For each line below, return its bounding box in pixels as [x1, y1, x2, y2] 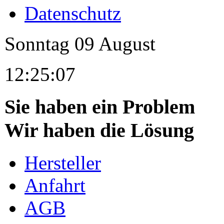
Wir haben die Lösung [4, 119, 194, 142]
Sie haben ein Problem [4, 95, 195, 118]
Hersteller [24, 151, 101, 173]
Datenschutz [24, 2, 121, 24]
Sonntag [4, 33, 74, 55]
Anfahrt [24, 174, 85, 196]
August [94, 33, 155, 55]
